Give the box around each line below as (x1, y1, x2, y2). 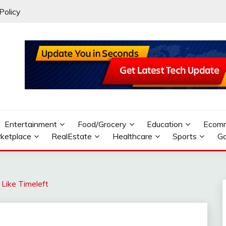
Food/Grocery (77, 119, 127, 129)
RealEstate (51, 131, 92, 141)
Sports (173, 131, 197, 141)
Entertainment (4, 119, 57, 129)
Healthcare (112, 131, 152, 141)
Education (147, 119, 183, 129)
